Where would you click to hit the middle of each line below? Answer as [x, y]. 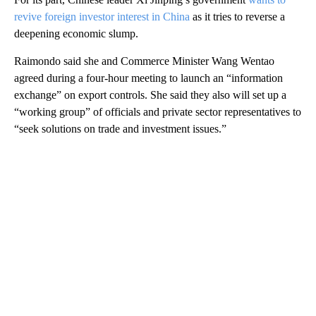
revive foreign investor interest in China [102, 17]
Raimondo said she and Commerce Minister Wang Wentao [144, 61]
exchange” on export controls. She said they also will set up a [150, 95]
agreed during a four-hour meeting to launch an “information [148, 78]
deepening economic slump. [76, 34]
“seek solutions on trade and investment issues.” [120, 129]
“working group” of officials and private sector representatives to [158, 112]
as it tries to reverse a [237, 17]
